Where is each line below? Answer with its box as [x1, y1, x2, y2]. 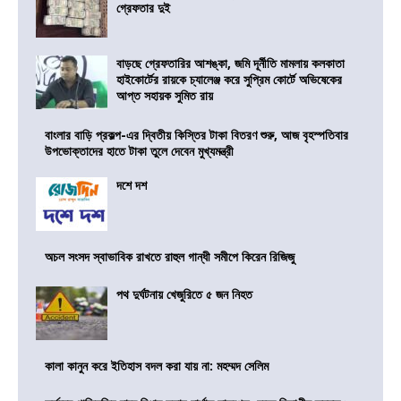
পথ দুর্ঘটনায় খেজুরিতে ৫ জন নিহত [116, 286, 252, 303]
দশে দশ [116, 176, 147, 194]
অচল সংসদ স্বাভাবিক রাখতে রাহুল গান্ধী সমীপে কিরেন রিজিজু [45, 248, 294, 266]
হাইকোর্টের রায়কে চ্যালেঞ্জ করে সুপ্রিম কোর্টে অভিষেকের [116, 71, 342, 89]
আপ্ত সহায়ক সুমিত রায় [116, 87, 213, 105]
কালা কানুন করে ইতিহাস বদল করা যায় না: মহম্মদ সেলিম [45, 357, 269, 375]
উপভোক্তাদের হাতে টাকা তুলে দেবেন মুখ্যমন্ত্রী [45, 142, 234, 160]
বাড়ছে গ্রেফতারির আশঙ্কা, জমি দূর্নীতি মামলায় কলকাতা [116, 55, 345, 73]
